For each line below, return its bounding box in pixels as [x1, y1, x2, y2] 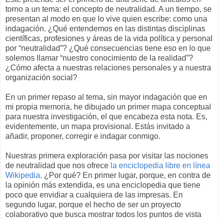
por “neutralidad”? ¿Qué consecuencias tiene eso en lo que [5, 44, 211, 52]
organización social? [5, 73, 77, 82]
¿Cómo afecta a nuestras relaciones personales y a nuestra [5, 63, 211, 72]
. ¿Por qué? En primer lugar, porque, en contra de [40, 171, 211, 179]
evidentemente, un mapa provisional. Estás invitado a [5, 122, 190, 131]
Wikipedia [5, 171, 40, 179]
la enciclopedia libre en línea [110, 161, 210, 170]
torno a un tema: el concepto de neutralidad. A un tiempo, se [5, 4, 212, 13]
